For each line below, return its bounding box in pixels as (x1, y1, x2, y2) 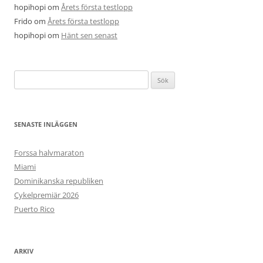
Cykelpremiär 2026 (14, 189, 79, 200)
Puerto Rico (14, 203, 55, 214)
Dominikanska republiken (14, 175, 103, 186)
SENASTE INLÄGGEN (14, 119, 77, 129)
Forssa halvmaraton (14, 147, 84, 158)
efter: (14, 85, 32, 96)
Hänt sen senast (61, 29, 117, 41)
